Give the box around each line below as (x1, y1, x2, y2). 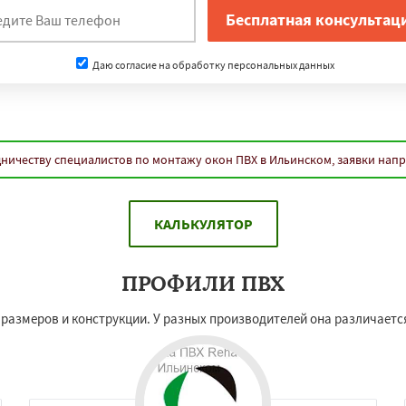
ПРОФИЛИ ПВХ (121, 270, 285, 296)
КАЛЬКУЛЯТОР (153, 215, 253, 233)
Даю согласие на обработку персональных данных (90, 57, 334, 72)
